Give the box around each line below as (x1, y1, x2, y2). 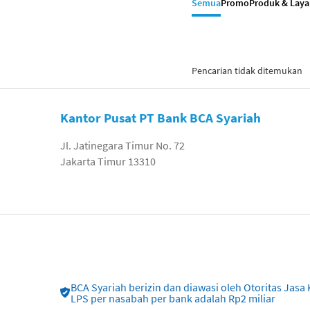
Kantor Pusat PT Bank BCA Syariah (60, 109, 261, 126)
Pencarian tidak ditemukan (192, 64, 302, 77)
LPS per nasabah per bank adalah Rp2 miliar (71, 291, 275, 305)
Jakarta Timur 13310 (60, 154, 156, 168)
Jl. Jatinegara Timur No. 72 (60, 138, 185, 152)
